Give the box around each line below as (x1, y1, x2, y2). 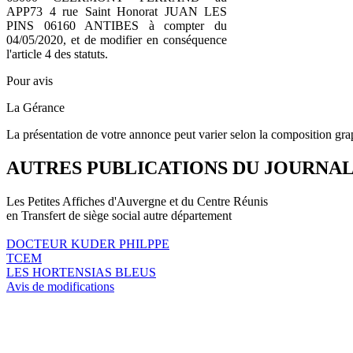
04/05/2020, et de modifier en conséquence (6, 32, 227, 46)
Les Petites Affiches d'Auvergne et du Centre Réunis (6, 194, 268, 208)
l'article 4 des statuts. (6, 46, 108, 61)
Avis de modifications (6, 279, 114, 293)
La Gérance (6, 100, 65, 114)
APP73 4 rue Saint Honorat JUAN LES (6, 4, 227, 18)
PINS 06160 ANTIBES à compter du (6, 18, 227, 32)
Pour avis (6, 73, 53, 87)
